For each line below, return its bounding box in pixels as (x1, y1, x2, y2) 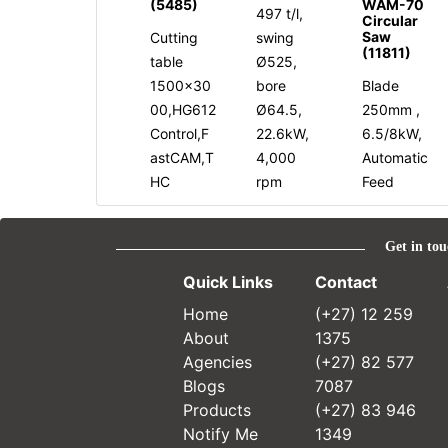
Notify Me (182, 423, 258, 444)
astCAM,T (150, 148, 214, 166)
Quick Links (182, 271, 273, 292)
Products (182, 399, 251, 420)
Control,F (150, 124, 209, 142)
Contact (314, 271, 377, 292)
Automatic (362, 148, 429, 166)
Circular (362, 11, 419, 29)
